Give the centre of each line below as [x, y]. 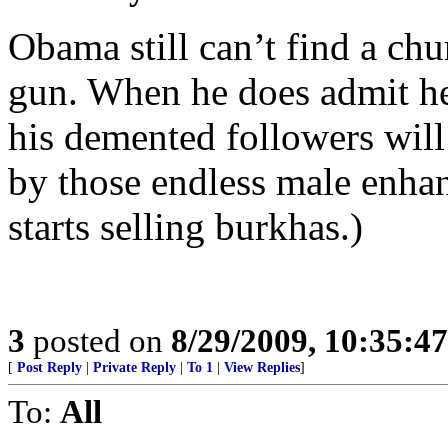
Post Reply [49, 367]
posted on [98, 340]
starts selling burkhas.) [185, 226]
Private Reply [134, 367]
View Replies [262, 367]
